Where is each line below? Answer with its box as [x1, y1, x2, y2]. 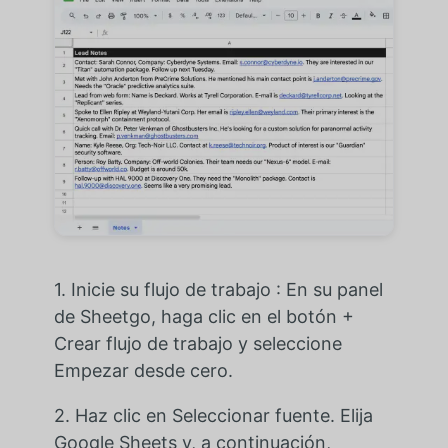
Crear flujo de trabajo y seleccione [53, 332, 342, 354]
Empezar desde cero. [53, 359, 233, 381]
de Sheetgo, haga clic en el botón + [53, 305, 354, 327]
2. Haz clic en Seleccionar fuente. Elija [53, 404, 373, 426]
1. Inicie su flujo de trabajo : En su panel [53, 278, 383, 300]
